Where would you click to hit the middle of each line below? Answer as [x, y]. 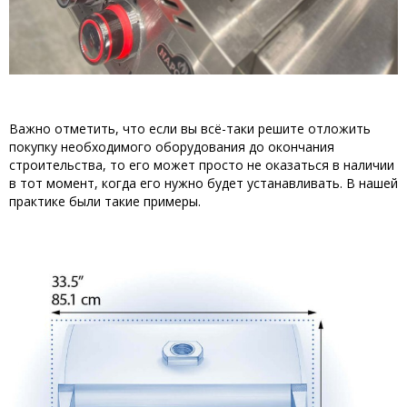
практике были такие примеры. [105, 201]
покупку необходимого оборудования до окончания [172, 146]
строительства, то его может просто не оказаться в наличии [202, 164]
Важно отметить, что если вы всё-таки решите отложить [190, 128]
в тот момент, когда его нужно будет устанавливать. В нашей [203, 183]
